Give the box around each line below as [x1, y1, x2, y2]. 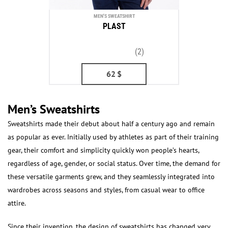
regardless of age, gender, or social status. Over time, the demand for [8, 159, 220, 168]
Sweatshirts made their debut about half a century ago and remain [8, 119, 215, 128]
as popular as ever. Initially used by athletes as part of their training [8, 132, 219, 141]
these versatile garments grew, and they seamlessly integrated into [8, 172, 215, 181]
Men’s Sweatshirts [8, 101, 100, 117]
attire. [8, 198, 26, 208]
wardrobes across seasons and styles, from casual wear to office [8, 185, 205, 194]
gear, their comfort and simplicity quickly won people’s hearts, [8, 146, 199, 155]
